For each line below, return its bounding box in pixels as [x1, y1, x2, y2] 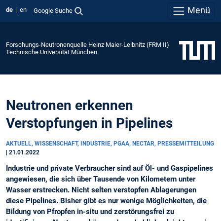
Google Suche [33, 6, 73, 14]
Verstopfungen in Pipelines [6, 115, 173, 132]
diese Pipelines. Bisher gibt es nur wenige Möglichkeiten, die [6, 196, 207, 206]
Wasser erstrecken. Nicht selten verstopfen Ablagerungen [6, 185, 196, 195]
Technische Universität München [6, 48, 97, 56]
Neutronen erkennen [6, 97, 133, 114]
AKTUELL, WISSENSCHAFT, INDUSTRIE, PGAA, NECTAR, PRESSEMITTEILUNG [6, 140, 214, 147]
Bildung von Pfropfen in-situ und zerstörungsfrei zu [6, 207, 174, 217]
